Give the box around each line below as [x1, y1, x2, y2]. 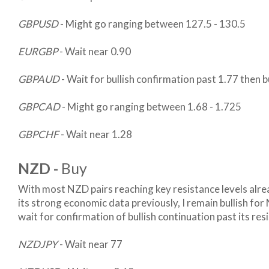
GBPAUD [18, 73, 61, 86]
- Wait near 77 [59, 238, 122, 251]
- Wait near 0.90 [59, 45, 131, 58]
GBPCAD [18, 100, 60, 113]
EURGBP [18, 45, 59, 58]
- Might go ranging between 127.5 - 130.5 [58, 17, 246, 31]
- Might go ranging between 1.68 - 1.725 [60, 100, 241, 113]
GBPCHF [18, 128, 61, 141]
